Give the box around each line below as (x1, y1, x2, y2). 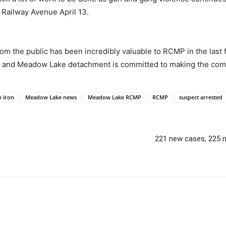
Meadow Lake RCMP (88, 93, 141, 101)
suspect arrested (179, 93, 222, 101)
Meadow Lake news (25, 93, 77, 101)
